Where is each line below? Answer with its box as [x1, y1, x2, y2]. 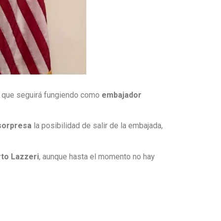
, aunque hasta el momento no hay [39, 151, 155, 161]
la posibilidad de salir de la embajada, [32, 121, 163, 131]
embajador [102, 90, 142, 100]
